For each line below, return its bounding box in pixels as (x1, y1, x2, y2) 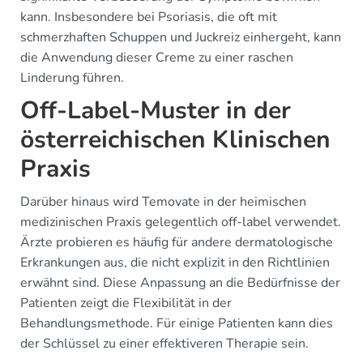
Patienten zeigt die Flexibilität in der (20, 294, 232, 313)
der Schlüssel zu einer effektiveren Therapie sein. (20, 335, 309, 353)
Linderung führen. (20, 69, 124, 88)
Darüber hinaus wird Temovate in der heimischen (20, 193, 306, 211)
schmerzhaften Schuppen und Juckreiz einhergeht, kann (20, 28, 341, 47)
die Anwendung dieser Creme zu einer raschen (20, 49, 293, 67)
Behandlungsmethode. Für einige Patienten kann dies (20, 314, 333, 333)
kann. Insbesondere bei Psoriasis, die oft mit (20, 8, 277, 27)
